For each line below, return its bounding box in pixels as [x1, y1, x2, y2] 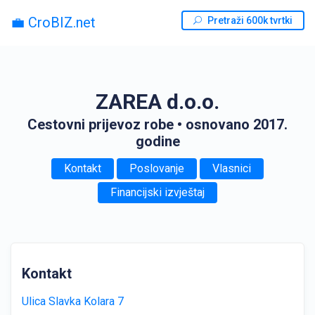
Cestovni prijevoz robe [27, 116, 174, 133]
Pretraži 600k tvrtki [207, 15, 292, 26]
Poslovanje [129, 162, 184, 175]
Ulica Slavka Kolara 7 [22, 295, 124, 308]
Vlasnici [212, 162, 251, 175]
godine [135, 133, 180, 150]
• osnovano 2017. [177, 116, 288, 133]
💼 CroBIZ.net [11, 13, 96, 31]
